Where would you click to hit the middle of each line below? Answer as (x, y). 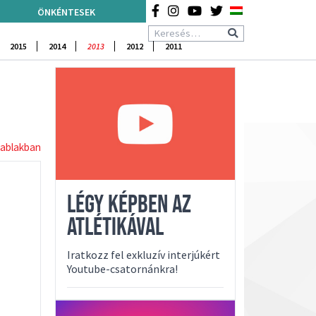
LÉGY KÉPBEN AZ (129, 205)
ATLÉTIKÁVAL (116, 228)
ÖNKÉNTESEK (66, 12)
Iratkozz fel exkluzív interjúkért (144, 255)
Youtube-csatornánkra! (123, 269)
